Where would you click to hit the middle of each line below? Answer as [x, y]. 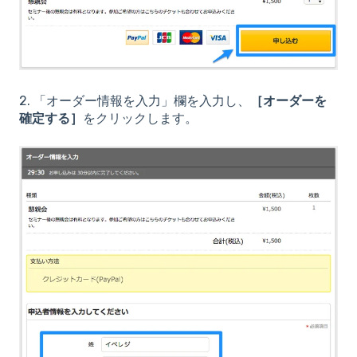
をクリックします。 [140, 119]
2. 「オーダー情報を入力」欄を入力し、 [135, 101]
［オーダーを [288, 101]
